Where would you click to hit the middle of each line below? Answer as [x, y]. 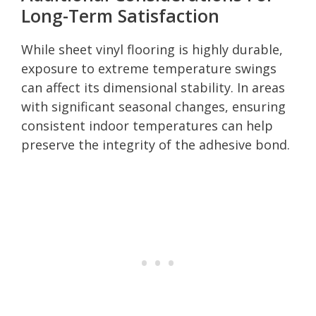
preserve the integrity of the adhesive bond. [156, 144]
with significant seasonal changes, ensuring [153, 106]
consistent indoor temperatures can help [147, 125]
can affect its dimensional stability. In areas [153, 87]
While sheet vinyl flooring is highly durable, [152, 49]
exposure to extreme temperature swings [149, 68]
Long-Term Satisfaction [120, 15]
